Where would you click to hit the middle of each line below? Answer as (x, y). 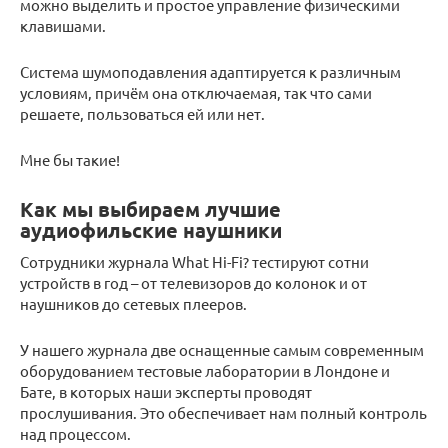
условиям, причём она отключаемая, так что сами (196, 92)
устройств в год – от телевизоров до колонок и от (193, 282)
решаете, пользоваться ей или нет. (142, 113)
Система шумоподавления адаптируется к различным (210, 71)
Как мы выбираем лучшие (150, 209)
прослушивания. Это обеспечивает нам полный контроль (223, 412)
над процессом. (75, 433)
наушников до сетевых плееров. (133, 303)
